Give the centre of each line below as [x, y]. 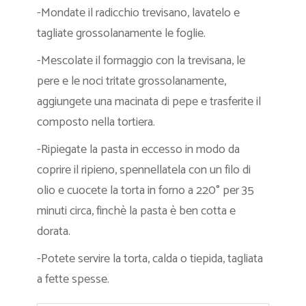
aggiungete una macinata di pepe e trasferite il [149, 102]
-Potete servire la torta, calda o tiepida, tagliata [150, 259]
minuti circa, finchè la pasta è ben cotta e [136, 211]
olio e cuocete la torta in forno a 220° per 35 [145, 191]
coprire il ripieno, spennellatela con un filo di [144, 170]
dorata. [54, 232]
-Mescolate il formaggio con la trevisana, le [141, 61]
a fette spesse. [73, 279]
